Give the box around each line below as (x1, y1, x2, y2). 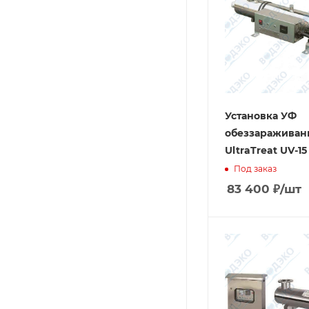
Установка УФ (225, 110, 297, 122)
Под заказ (234, 163, 277, 174)
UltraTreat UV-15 (225, 144, 307, 157)
